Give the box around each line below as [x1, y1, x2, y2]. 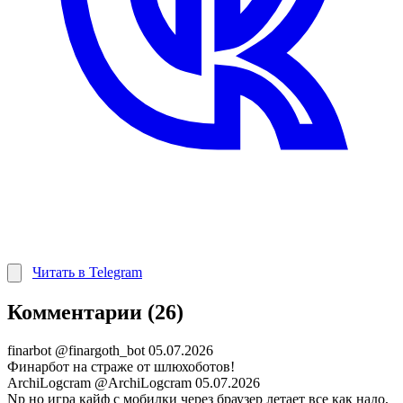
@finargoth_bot [55, 343, 145, 359]
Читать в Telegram [32, 264, 142, 281]
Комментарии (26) [7, 300, 184, 325]
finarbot [7, 343, 55, 359]
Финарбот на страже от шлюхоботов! [7, 359, 235, 375]
